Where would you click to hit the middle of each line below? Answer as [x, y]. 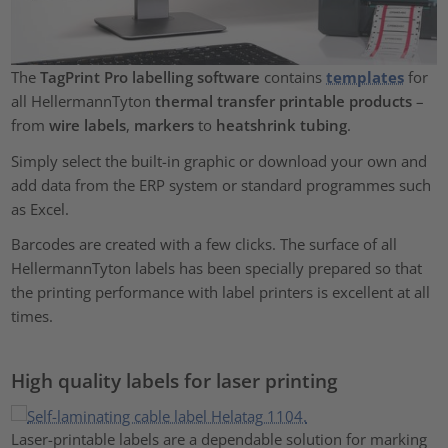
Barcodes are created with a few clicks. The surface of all [204, 243]
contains [293, 77]
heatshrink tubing [282, 125]
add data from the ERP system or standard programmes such [221, 184]
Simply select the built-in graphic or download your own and [219, 160]
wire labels [88, 125]
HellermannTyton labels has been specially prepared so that [217, 267]
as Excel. [42, 208]
